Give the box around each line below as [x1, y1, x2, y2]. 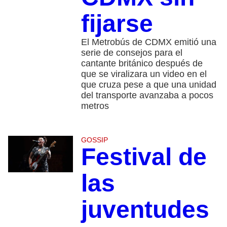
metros [81, 101, 109, 111]
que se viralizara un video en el [81, 69, 207, 80]
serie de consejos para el [81, 48, 182, 58]
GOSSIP [81, 136, 108, 144]
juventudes [81, 196, 209, 223]
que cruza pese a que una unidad [81, 80, 216, 90]
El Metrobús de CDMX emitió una [81, 37, 216, 48]
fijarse [81, 10, 153, 37]
